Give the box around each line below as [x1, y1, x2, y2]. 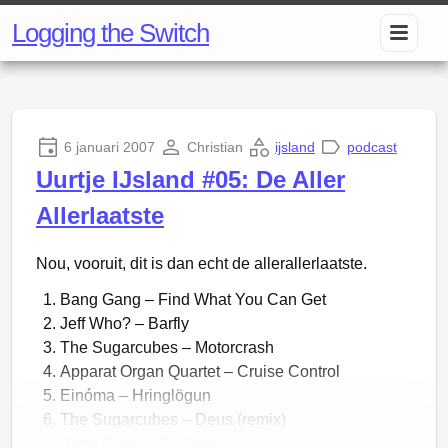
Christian [187, 139, 243, 155]
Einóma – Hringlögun [60, 387, 211, 404]
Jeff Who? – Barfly [60, 315, 189, 332]
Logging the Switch [12, 18, 209, 48]
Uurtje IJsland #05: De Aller [36, 166, 345, 193]
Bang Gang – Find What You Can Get [60, 291, 326, 308]
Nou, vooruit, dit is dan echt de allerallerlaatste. [36, 255, 367, 272]
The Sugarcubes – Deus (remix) [60, 411, 286, 428]
